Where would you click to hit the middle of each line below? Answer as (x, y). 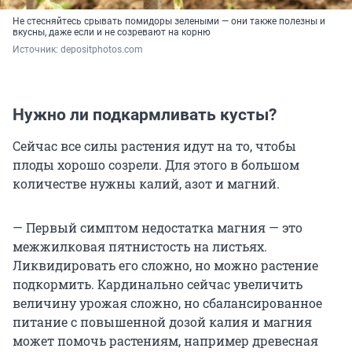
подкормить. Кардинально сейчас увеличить (158, 284)
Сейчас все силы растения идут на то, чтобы (154, 145)
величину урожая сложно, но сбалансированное (167, 302)
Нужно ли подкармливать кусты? (145, 114)
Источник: (37, 49)
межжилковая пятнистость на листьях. (140, 246)
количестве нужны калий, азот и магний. (146, 183)
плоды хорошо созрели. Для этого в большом (156, 164)
